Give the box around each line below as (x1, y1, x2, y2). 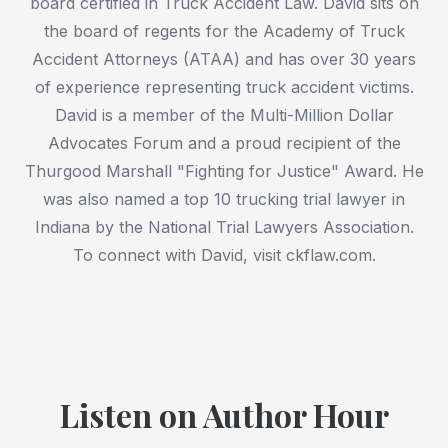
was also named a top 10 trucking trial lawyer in (43, 189, 405, 210)
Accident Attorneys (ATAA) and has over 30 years (32, 49, 416, 70)
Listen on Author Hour (59, 393, 389, 437)
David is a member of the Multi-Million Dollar (54, 105, 394, 126)
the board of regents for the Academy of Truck (43, 21, 405, 42)
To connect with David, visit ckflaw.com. (72, 245, 376, 266)
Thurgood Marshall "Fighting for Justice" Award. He (24, 161, 424, 182)
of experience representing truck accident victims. (34, 77, 414, 98)
